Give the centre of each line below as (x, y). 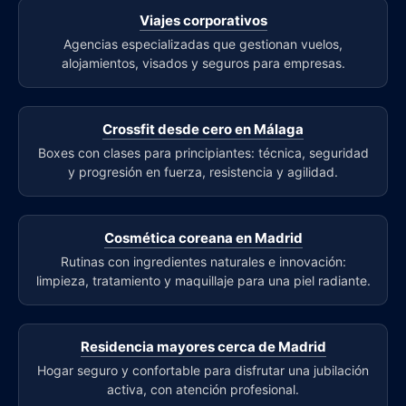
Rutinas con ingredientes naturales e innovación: (203, 261)
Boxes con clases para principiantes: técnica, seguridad (203, 152)
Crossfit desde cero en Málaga (203, 129)
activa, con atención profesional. (203, 389)
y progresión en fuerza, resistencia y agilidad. (203, 171)
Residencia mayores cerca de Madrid (203, 346)
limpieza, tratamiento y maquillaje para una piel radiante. (203, 280)
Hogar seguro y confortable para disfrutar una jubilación (203, 370)
